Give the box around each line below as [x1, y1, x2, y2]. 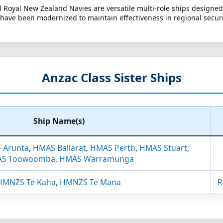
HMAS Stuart [139, 142, 187, 154]
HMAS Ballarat [33, 142, 86, 154]
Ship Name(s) [33, 115, 85, 127]
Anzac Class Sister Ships [41, 69, 182, 86]
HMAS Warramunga [59, 153, 134, 165]
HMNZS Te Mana [60, 177, 121, 188]
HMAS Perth [90, 142, 135, 154]
